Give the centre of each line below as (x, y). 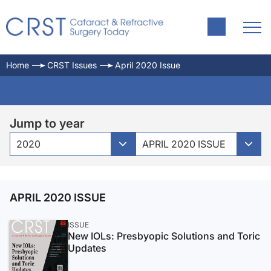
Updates (87, 248)
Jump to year (47, 123)
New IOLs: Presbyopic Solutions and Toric (164, 236)
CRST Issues (72, 65)
